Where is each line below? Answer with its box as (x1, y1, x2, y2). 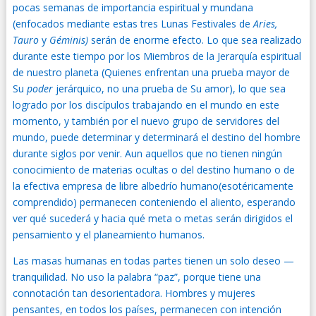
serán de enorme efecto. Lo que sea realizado (90, 33, 302, 47)
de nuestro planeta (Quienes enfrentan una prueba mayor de (12, 66, 290, 79)
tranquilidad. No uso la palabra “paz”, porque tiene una (12, 270, 261, 284)
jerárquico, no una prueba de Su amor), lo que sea (55, 82, 286, 95)
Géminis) (49, 33, 91, 47)
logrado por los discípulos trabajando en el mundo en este (12, 98, 279, 111)
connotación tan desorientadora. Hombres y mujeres (12, 286, 255, 300)
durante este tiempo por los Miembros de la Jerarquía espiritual (12, 49, 301, 63)
